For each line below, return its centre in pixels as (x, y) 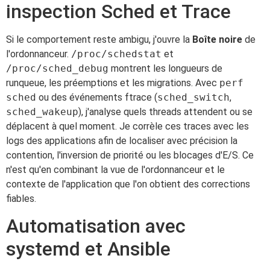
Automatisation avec (96, 226)
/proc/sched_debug (57, 68)
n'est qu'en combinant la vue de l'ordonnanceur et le (115, 169)
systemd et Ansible (88, 249)
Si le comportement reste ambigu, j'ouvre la (99, 39)
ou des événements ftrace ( (97, 97)
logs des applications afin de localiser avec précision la (122, 140)
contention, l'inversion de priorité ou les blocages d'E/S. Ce (130, 155)
